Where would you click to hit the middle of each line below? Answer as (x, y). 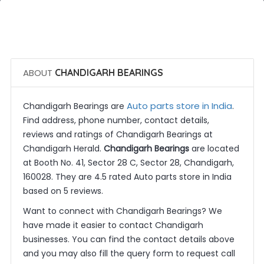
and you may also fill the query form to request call (129, 253)
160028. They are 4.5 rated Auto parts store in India (127, 177)
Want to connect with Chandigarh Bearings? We (122, 211)
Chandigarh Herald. (63, 148)
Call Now (137, 7)
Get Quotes (136, 41)
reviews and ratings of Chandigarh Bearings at (118, 134)
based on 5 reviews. (63, 191)
